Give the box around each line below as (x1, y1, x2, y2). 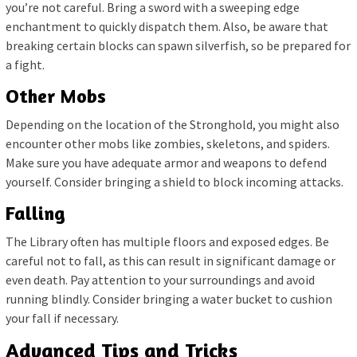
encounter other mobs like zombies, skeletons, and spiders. (6, 135, 330, 151)
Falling (6, 201, 65, 225)
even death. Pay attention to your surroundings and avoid (6, 271, 315, 288)
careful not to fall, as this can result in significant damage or (6, 252, 335, 269)
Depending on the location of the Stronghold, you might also (6, 116, 339, 132)
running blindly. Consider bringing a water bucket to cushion (6, 290, 332, 307)
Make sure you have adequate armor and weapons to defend (6, 154, 327, 171)
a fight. (6, 56, 45, 73)
